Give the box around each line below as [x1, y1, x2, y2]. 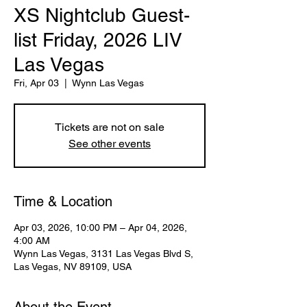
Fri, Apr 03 [14, 77, 59, 88]
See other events [69, 137, 151, 150]
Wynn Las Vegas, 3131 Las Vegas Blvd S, [14, 248, 193, 259]
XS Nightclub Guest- [14, 4, 190, 26]
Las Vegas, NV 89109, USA [14, 261, 132, 272]
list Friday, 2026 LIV [14, 29, 182, 51]
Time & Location [14, 193, 112, 210]
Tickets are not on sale [55, 121, 164, 134]
